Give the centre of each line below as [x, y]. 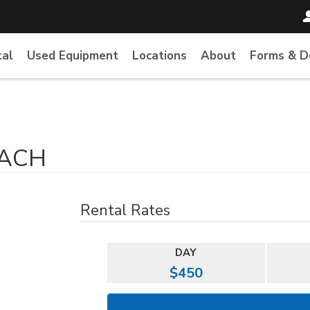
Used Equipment [73, 56]
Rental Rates [125, 210]
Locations [159, 56]
